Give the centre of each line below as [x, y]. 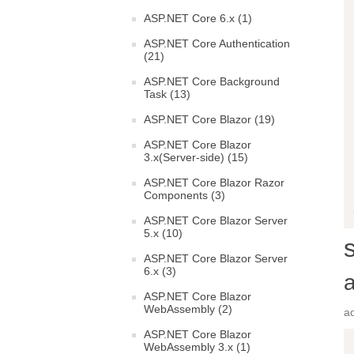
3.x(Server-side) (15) [196, 157]
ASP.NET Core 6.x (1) [198, 18]
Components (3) [185, 195]
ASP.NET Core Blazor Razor [214, 183]
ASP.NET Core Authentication [217, 43]
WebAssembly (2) [188, 309]
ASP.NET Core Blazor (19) [209, 119]
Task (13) [167, 94]
